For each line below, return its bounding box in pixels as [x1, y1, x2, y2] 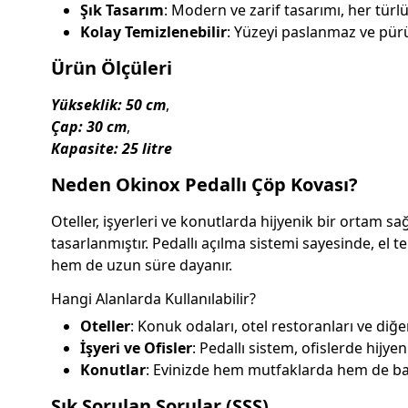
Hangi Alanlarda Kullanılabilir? [51, 289, 256, 310]
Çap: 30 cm [51, 117, 127, 138]
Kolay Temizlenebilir [80, 22, 227, 43]
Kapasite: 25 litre [51, 138, 172, 159]
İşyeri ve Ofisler [80, 338, 192, 359]
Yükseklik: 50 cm [51, 95, 166, 116]
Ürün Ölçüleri [51, 56, 172, 81]
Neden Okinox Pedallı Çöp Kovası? [51, 172, 358, 198]
